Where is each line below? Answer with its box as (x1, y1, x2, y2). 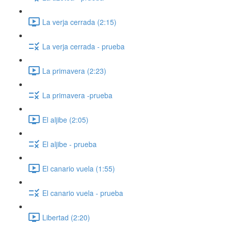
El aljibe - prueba (42, 138, 97, 149)
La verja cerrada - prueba (42, 41, 125, 51)
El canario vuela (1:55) (42, 163, 115, 174)
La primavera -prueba (42, 90, 112, 100)
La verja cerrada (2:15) (42, 16, 117, 27)
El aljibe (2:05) (42, 114, 89, 125)
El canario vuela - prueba (42, 187, 123, 198)
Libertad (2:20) (42, 212, 90, 222)
